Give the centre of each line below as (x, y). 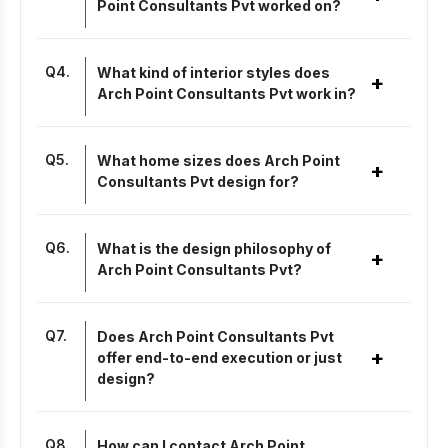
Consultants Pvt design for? (198, 181)
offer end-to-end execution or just (219, 357)
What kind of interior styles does (213, 72)
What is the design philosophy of (214, 248)
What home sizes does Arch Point (218, 160)
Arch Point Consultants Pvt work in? (226, 93)
